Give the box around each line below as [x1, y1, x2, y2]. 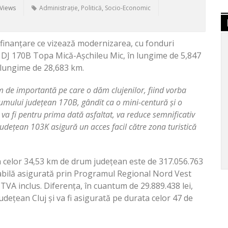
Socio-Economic [105, 4, 151, 13]
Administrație [39, 4, 78, 13]
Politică [81, 4, 102, 13]
